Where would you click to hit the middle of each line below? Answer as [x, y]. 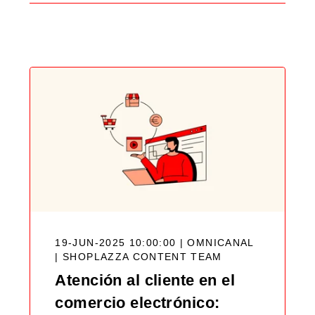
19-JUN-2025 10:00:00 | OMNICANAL [154, 243]
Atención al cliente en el [145, 280]
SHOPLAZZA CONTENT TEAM [142, 257]
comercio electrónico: [137, 302]
